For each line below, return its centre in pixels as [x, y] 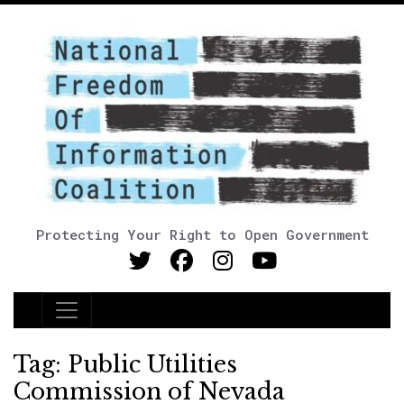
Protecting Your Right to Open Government [202, 234]
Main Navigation [125, 321]
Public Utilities [152, 365]
